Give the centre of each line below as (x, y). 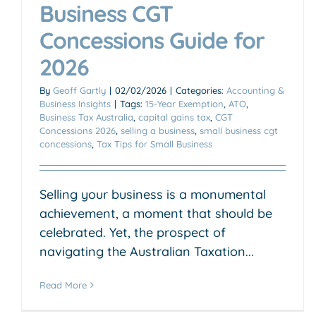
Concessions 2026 (78, 130)
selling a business (158, 130)
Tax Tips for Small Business (154, 144)
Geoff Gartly (79, 90)
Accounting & (255, 90)
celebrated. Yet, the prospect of (133, 232)
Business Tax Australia (86, 117)
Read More (63, 285)
